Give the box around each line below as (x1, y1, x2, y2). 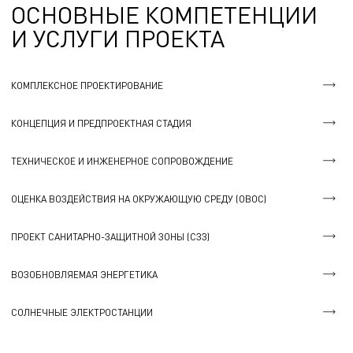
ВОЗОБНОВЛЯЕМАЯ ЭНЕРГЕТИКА (11, 268, 158, 281)
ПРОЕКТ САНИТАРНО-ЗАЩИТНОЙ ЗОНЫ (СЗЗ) (11, 230, 210, 243)
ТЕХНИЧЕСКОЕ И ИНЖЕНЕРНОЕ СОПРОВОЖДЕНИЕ (11, 154, 233, 167)
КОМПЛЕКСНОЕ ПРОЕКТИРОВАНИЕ (11, 79, 163, 91)
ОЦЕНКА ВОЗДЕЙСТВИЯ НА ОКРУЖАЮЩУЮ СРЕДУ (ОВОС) (11, 192, 266, 205)
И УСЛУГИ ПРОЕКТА (11, 24, 225, 53)
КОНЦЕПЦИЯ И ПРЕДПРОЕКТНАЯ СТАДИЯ (11, 117, 191, 129)
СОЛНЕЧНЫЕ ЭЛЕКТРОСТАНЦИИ (11, 306, 153, 318)
